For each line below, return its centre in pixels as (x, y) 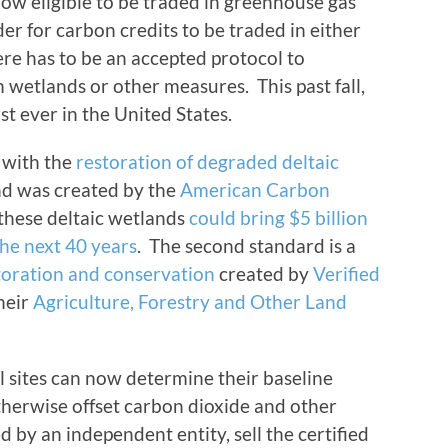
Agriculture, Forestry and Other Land (190, 302)
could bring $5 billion (278, 218)
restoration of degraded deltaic (207, 162)
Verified (346, 274)
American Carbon (255, 190)
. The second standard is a (246, 246)
